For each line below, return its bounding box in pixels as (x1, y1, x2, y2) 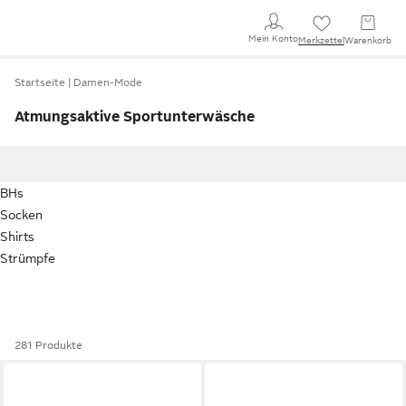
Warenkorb (344, 35, 391, 45)
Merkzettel (298, 35, 344, 45)
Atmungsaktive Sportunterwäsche (14, 109, 255, 125)
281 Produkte (14, 339, 82, 352)
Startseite (14, 76, 65, 89)
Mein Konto (248, 33, 298, 43)
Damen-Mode (73, 76, 142, 89)
